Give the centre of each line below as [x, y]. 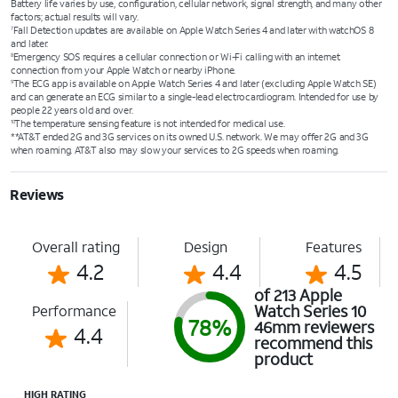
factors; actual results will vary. [75, 17]
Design [206, 247]
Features [334, 247]
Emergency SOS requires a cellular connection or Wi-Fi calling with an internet [176, 57]
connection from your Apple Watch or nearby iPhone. [123, 70]
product [283, 359]
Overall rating [76, 247]
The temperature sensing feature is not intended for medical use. [150, 123]
